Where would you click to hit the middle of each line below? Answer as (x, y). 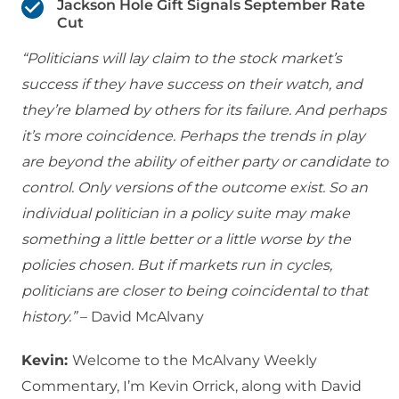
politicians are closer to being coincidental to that (195, 291)
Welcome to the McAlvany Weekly (195, 361)
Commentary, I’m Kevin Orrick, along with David (191, 387)
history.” (49, 317)
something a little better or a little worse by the (186, 240)
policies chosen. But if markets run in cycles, (177, 265)
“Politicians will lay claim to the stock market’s (182, 59)
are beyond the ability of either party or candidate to (205, 162)
